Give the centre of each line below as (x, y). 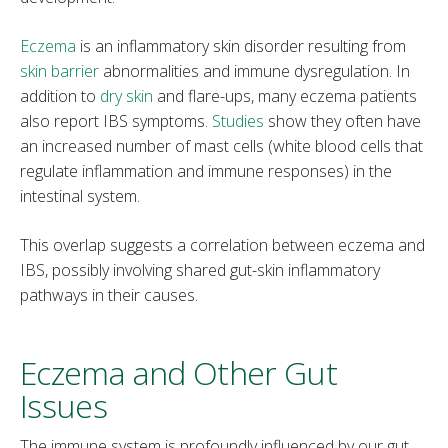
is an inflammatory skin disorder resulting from (241, 45)
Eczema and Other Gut (179, 372)
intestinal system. (80, 195)
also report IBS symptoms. (116, 120)
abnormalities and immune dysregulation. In (254, 70)
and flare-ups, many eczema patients (285, 95)
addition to (60, 95)
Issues (64, 405)
